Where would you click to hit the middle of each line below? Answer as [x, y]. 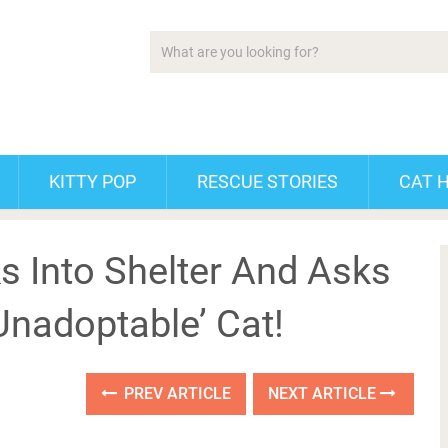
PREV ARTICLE [176, 393]
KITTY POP [92, 181]
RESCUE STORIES [267, 181]
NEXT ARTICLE [324, 393]
